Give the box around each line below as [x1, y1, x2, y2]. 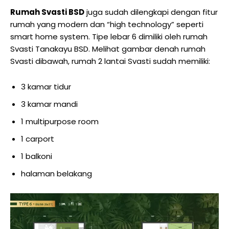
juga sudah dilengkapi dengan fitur [84, 6, 218, 17]
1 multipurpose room [21, 116, 99, 127]
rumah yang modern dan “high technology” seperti [10, 18, 203, 30]
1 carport [21, 133, 54, 144]
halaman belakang [21, 168, 92, 179]
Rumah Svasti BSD [10, 6, 84, 17]
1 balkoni [21, 150, 52, 162]
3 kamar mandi [21, 98, 78, 109]
